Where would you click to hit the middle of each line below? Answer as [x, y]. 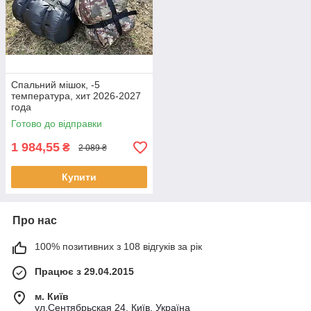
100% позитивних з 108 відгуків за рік [118, 247]
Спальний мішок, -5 [56, 85]
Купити [79, 177]
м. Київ [52, 297]
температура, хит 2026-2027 [76, 96]
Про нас [35, 221]
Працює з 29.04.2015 [84, 272]
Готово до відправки [57, 124]
